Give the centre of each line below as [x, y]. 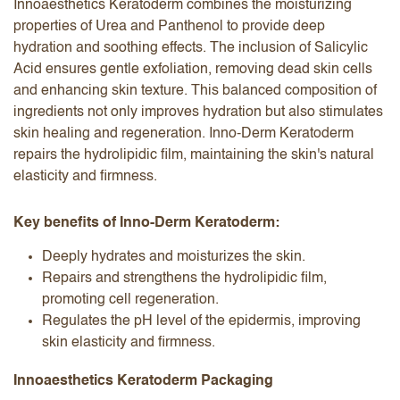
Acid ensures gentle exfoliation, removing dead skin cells [193, 69]
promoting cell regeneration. [130, 300]
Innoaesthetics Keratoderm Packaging [145, 381]
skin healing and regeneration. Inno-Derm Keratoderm [183, 133]
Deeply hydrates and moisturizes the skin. [175, 257]
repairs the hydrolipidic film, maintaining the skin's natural [194, 155]
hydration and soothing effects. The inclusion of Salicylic [191, 48]
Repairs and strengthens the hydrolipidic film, [184, 278]
